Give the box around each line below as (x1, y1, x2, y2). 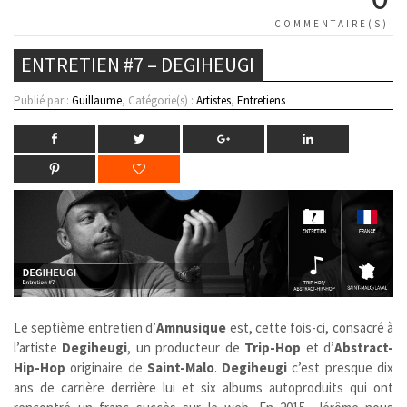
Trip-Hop (244, 338, 302, 356)
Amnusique (156, 318, 227, 336)
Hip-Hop (14, 358, 65, 376)
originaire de (65, 358, 147, 376)
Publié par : (14, 93, 72, 109)
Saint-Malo (146, 358, 214, 376)
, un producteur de (127, 338, 245, 356)
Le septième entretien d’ (14, 318, 157, 336)
